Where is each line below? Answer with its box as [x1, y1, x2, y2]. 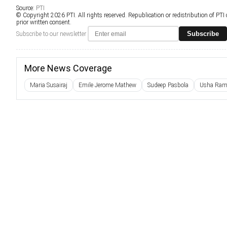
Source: [16, 5, 36, 12]
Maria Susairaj [30, 82, 67, 89]
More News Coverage [24, 63, 112, 73]
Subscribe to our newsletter [16, 30, 86, 37]
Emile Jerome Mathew [79, 82, 136, 89]
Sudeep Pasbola [147, 82, 188, 89]
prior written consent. [16, 19, 71, 26]
